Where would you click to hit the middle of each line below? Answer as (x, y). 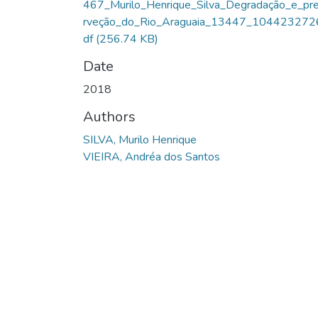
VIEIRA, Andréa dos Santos (152, 157)
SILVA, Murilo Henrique (140, 140)
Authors (109, 117)
